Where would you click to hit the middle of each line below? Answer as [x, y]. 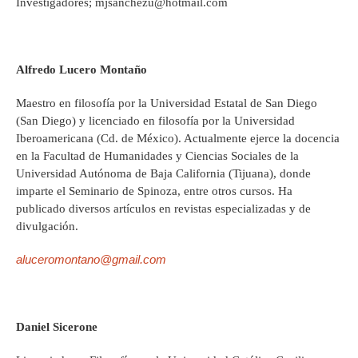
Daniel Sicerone [57, 327]
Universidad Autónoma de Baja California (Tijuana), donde [163, 174]
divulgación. [47, 227]
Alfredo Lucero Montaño [82, 70]
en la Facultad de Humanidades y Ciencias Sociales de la [157, 156]
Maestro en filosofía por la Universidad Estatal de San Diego [167, 103]
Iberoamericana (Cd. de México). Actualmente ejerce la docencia [178, 139]
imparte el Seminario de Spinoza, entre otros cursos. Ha [154, 191]
